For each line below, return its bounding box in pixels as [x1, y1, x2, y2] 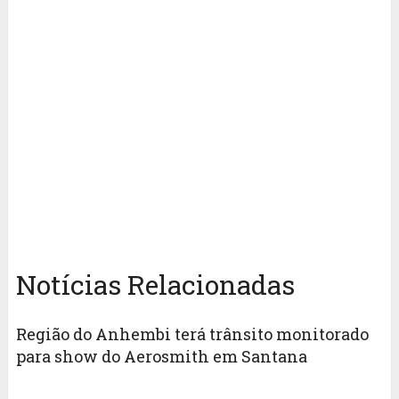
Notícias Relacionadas [15, 267, 295, 303]
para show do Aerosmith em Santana [15, 346, 307, 368]
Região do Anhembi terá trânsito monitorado [15, 323, 369, 346]
